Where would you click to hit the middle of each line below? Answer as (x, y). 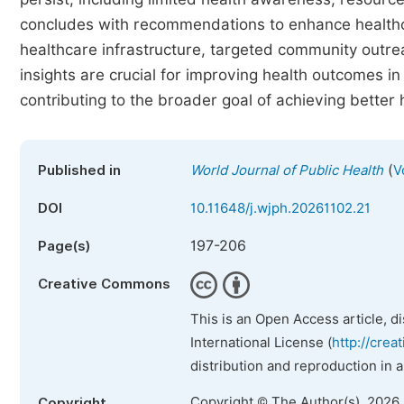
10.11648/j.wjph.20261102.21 (280, 208)
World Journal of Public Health (287, 170)
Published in (79, 170)
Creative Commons (104, 284)
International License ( (261, 343)
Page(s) (64, 246)
